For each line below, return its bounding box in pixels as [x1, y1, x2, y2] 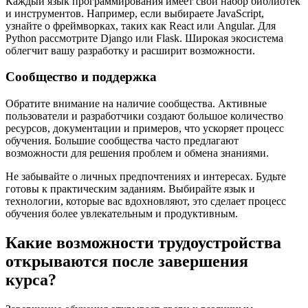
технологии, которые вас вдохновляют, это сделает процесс [5, 195, 286, 208]
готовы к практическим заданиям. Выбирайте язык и [5, 183, 255, 195]
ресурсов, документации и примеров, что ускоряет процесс [5, 122, 284, 135]
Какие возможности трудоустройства [5, 234, 281, 252]
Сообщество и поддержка [5, 69, 157, 85]
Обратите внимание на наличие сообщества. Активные [5, 98, 267, 110]
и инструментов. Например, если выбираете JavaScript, [5, 7, 264, 19]
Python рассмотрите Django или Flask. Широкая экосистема [5, 32, 283, 44]
